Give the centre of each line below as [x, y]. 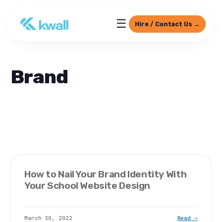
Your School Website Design [87, 186]
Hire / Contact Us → [167, 24]
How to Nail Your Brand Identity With [106, 174]
